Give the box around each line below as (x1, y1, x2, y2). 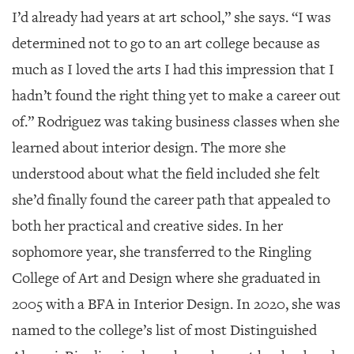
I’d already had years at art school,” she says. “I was (12, 7, 331, 27)
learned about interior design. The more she (12, 137, 286, 157)
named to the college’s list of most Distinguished (12, 320, 317, 340)
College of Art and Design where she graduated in (12, 268, 321, 288)
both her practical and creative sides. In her (12, 216, 283, 235)
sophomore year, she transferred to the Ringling (12, 242, 311, 262)
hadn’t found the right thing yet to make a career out (12, 85, 341, 105)
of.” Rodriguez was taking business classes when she (12, 111, 340, 131)
